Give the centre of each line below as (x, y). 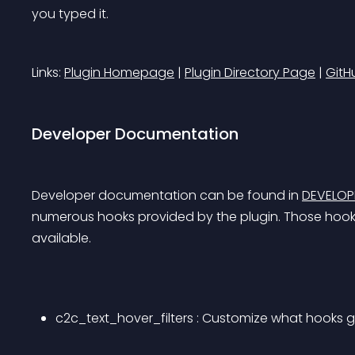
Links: (48, 73)
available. (61, 238)
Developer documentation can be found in (167, 195)
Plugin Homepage (119, 73)
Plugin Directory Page (250, 73)
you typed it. (70, 14)
